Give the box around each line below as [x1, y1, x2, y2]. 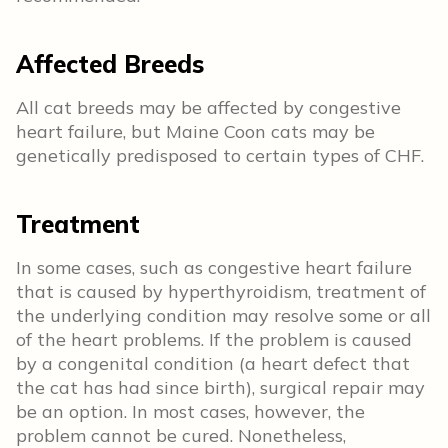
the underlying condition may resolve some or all [16, 304, 431, 327]
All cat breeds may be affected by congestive [16, 96, 401, 119]
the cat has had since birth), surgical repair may [16, 376, 425, 399]
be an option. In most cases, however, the [16, 400, 365, 423]
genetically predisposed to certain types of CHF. [16, 144, 424, 167]
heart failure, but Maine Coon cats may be [16, 120, 375, 143]
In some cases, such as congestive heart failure [16, 256, 412, 279]
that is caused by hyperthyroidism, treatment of [16, 280, 426, 303]
